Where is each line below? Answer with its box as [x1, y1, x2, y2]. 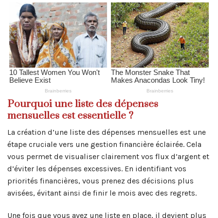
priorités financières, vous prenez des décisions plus [7, 176, 194, 186]
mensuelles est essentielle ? [7, 109, 133, 122]
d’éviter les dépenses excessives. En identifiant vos [7, 164, 186, 174]
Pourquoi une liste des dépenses [7, 97, 158, 110]
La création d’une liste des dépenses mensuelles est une [7, 127, 206, 137]
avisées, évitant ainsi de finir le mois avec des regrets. [7, 188, 197, 198]
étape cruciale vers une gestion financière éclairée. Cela [7, 140, 201, 149]
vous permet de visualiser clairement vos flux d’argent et [7, 152, 209, 162]
